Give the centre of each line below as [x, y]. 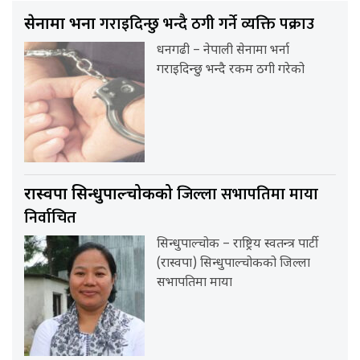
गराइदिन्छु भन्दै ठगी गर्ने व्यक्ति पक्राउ [207, 24]
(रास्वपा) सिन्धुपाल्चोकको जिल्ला [234, 264]
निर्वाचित [50, 217]
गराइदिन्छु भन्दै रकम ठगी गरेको [231, 70]
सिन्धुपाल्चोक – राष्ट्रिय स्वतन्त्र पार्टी [238, 244]
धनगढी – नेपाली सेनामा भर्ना [223, 51]
